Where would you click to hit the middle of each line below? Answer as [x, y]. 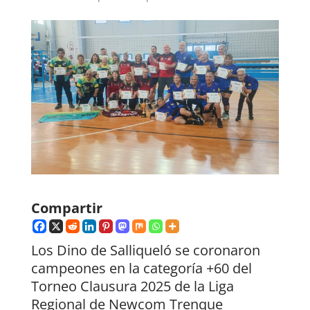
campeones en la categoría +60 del [141, 268]
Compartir [66, 208]
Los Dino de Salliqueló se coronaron [145, 250]
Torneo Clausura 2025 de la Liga [132, 286]
